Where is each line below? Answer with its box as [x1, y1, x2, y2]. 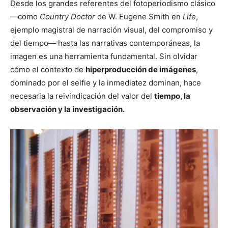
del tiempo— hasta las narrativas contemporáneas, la [10, 38, 200, 48]
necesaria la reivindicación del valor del [10, 91, 154, 101]
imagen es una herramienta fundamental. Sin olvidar [10, 51, 197, 62]
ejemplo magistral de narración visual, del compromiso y [10, 25, 213, 35]
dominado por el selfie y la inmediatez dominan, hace [10, 78, 201, 88]
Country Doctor [40, 12, 95, 22]
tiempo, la [154, 91, 190, 101]
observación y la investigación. [10, 104, 125, 115]
